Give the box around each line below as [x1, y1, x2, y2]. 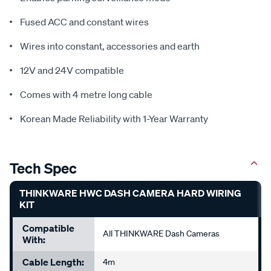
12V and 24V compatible [20, 64, 124, 77]
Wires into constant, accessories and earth [20, 40, 200, 53]
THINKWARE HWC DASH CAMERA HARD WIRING [19, 187, 241, 200]
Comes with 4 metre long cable [20, 88, 152, 101]
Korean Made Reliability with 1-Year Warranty [20, 113, 208, 125]
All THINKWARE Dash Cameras [103, 228, 220, 240]
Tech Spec [10, 159, 77, 178]
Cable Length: [22, 256, 84, 269]
